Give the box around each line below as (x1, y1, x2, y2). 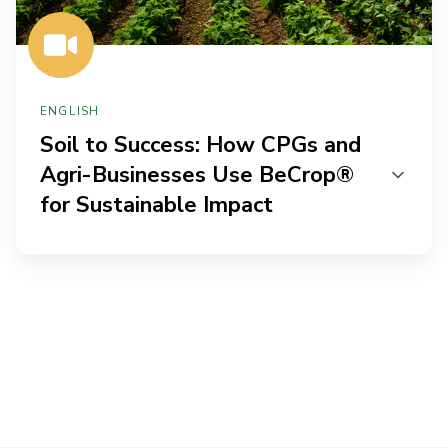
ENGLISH (40, 102, 100, 119)
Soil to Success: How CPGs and (40, 129, 361, 160)
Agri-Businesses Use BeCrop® (40, 159, 354, 190)
